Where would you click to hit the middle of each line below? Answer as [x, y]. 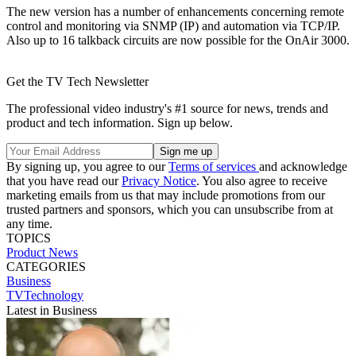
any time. [29, 223]
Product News [42, 252]
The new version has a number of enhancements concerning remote [175, 11]
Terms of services [214, 166]
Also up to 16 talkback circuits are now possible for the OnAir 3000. [178, 40]
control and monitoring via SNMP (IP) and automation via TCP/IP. [173, 25]
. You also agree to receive [262, 180]
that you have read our [64, 180]
